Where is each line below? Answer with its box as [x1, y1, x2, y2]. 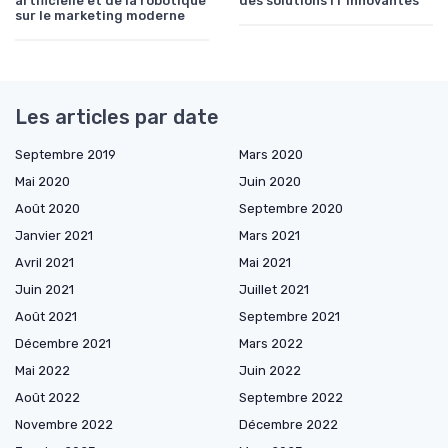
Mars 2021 [239, 228, 300, 244]
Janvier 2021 [15, 228, 93, 244]
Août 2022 [15, 390, 80, 406]
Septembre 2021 [239, 309, 340, 325]
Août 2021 [15, 309, 77, 325]
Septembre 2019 [15, 147, 116, 163]
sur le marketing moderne [15, 8, 185, 24]
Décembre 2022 [239, 417, 338, 433]
